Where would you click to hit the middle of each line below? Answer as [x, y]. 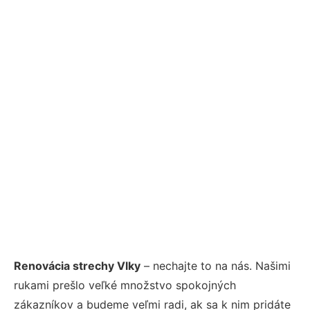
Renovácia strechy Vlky [77, 265]
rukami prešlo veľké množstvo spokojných [125, 285]
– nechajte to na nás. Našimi [216, 265]
